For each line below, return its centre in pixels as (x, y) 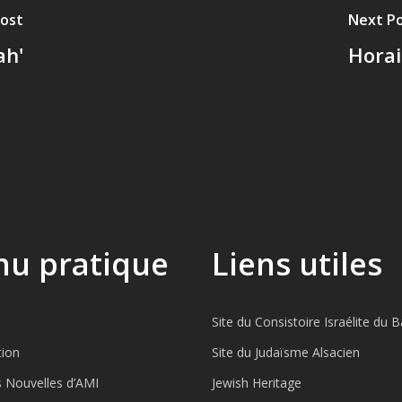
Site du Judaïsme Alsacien (285, 352)
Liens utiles (297, 264)
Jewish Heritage (256, 383)
